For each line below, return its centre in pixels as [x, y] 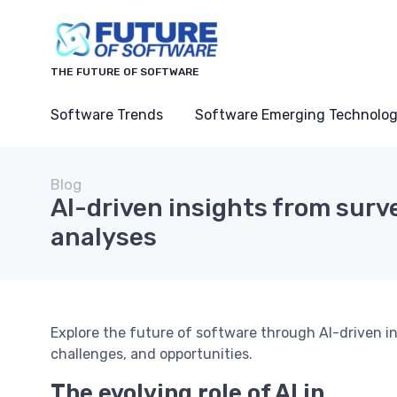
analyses [104, 237]
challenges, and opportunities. [152, 354]
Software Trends [107, 115]
